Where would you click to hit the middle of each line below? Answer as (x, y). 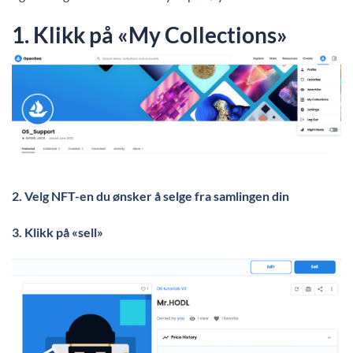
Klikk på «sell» (65, 232)
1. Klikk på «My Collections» (152, 34)
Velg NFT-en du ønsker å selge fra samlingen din (158, 195)
